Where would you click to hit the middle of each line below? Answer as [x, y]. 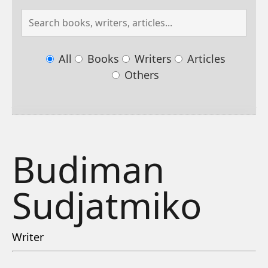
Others [140, 75]
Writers [151, 59]
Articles [205, 59]
